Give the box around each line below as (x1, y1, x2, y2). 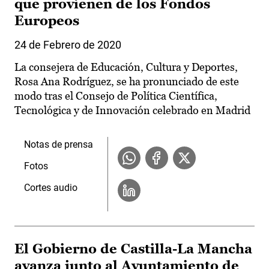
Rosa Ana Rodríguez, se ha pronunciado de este (14, 75, 239, 88)
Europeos (14, 13, 79, 29)
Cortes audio (24, 182, 77, 194)
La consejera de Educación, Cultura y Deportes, (14, 61, 238, 74)
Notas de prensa (24, 139, 93, 151)
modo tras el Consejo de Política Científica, (14, 89, 217, 103)
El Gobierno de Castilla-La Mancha (14, 241, 252, 257)
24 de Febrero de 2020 (14, 38, 121, 52)
